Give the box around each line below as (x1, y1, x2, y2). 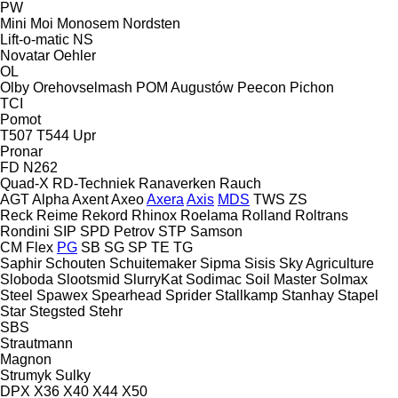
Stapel (338, 287, 378, 303)
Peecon (237, 79, 286, 95)
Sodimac (186, 271, 242, 287)
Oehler (53, 47, 96, 63)
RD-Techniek (52, 175, 135, 191)
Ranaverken (139, 175, 216, 191)
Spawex (36, 287, 88, 303)
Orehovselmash (33, 79, 132, 95)
